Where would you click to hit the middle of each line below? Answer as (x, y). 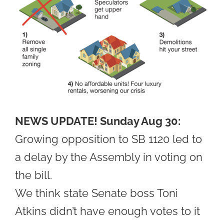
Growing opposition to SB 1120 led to (108, 139)
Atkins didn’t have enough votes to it (107, 211)
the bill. (33, 175)
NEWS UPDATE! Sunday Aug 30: (98, 121)
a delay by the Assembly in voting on (109, 157)
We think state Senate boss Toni (96, 193)
